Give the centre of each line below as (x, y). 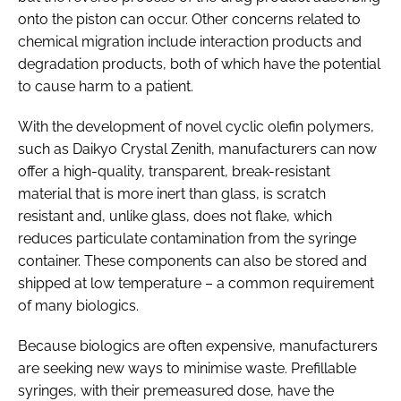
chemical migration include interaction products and (190, 41)
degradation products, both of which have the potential (199, 64)
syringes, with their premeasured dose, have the (176, 390)
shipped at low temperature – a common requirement (196, 283)
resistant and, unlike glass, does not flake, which (175, 216)
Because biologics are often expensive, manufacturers (198, 346)
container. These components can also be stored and (192, 260)
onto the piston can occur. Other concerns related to (189, 19)
